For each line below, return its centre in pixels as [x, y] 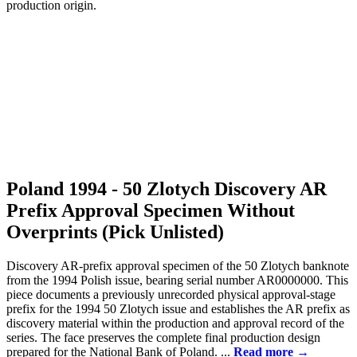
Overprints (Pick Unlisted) [115, 232]
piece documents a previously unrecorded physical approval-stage [171, 294]
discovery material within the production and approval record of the [175, 323]
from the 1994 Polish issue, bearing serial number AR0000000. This [177, 280]
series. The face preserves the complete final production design [163, 337]
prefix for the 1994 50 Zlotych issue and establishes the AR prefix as [178, 308]
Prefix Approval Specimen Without [151, 211]
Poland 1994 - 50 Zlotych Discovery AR [167, 189]
